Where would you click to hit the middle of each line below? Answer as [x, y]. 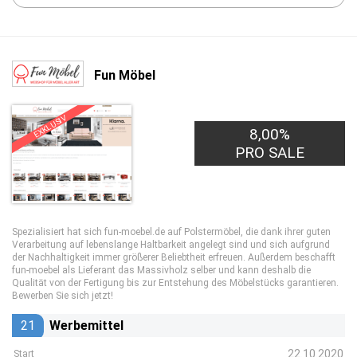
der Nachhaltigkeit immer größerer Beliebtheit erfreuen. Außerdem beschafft [174, 257]
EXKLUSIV [50, 126]
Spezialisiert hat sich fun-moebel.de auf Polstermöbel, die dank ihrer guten [171, 232]
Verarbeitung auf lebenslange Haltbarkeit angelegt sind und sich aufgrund [171, 245]
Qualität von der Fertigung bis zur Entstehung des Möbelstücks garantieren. [175, 283]
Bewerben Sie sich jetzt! [63, 296]
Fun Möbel [125, 75]
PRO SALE [270, 153]
